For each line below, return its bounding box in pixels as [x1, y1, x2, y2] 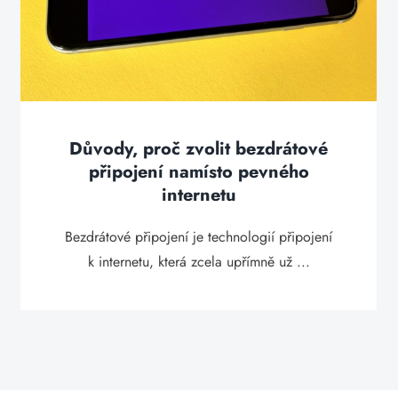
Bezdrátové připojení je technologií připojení [65, 227, 333, 247]
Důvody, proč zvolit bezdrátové [69, 136, 329, 162]
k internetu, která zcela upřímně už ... [87, 251, 310, 272]
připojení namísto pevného [88, 159, 309, 185]
